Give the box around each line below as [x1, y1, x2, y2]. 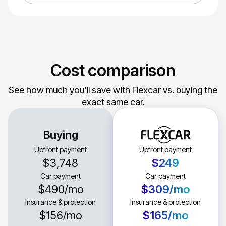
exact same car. [81, 97, 145, 107]
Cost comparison [50, 61, 176, 80]
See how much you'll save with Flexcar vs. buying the [9, 85, 217, 95]
